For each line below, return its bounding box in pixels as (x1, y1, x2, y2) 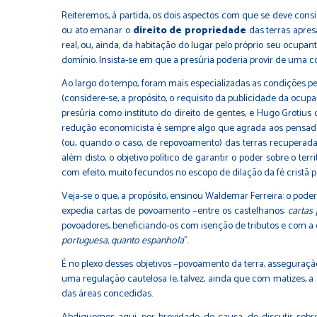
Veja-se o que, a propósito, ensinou (62, 188, 205, 204)
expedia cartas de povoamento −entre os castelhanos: (62, 202, 289, 219)
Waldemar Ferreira (204, 188, 283, 204)
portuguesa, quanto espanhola (62, 232, 184, 249)
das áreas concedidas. (62, 285, 155, 302)
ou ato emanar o (62, 22, 133, 39)
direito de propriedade (132, 22, 246, 39)
